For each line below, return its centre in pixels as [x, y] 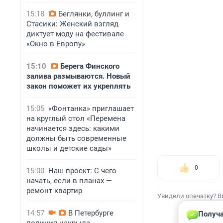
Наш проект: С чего [82, 171]
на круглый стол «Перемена [76, 118]
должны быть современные [76, 138]
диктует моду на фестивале [75, 34]
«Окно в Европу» [56, 44]
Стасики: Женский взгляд [72, 24]
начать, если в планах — [69, 181]
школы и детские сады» [69, 148]
